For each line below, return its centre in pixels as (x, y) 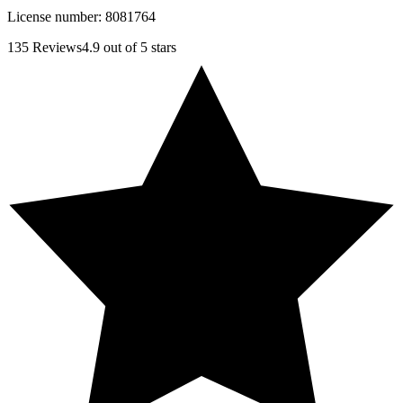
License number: (56, 17)
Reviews (55, 47)
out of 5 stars (138, 47)
